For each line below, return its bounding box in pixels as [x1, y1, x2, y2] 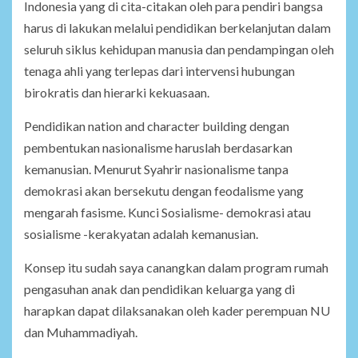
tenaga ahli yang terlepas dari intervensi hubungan [24, 63, 295, 79]
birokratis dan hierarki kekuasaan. [24, 85, 209, 101]
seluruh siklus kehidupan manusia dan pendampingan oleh [24, 42, 334, 58]
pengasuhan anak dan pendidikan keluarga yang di [24, 281, 295, 297]
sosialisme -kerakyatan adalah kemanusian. [24, 226, 258, 242]
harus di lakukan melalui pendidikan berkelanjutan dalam [24, 20, 331, 36]
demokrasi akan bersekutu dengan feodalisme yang [24, 183, 304, 199]
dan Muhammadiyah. [24, 324, 137, 340]
